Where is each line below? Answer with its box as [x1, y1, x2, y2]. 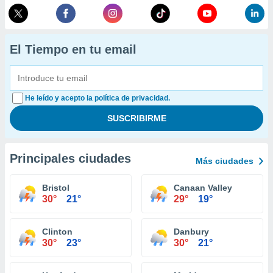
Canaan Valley [174, 183, 232, 193]
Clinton [42, 227, 73, 236]
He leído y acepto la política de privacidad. [25, 94, 170, 102]
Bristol [42, 183, 69, 193]
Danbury [174, 227, 209, 236]
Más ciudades [196, 156, 253, 166]
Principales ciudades [10, 152, 131, 165]
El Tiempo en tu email [10, 43, 136, 56]
